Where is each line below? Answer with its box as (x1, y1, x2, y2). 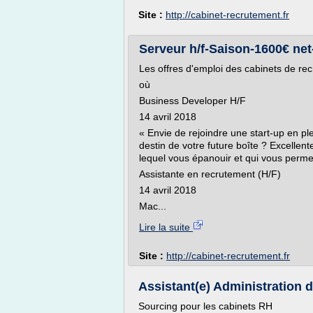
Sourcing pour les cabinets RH (138, 300, 272, 312)
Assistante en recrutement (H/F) (139, 168, 281, 180)
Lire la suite (139, 221, 193, 233)
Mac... (139, 201, 166, 212)
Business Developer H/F (139, 95, 246, 106)
